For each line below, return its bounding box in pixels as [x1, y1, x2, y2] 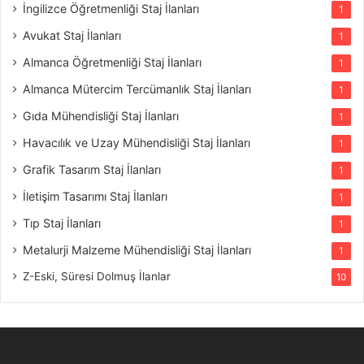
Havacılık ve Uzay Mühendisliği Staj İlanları [23, 135, 250, 149]
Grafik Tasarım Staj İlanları [23, 162, 161, 176]
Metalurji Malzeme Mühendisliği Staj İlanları [23, 242, 251, 257]
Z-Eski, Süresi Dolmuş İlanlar [23, 269, 171, 283]
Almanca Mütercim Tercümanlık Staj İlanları [23, 81, 251, 96]
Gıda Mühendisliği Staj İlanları [23, 108, 179, 123]
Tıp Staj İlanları [23, 215, 101, 230]
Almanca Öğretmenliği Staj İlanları [23, 54, 201, 69]
